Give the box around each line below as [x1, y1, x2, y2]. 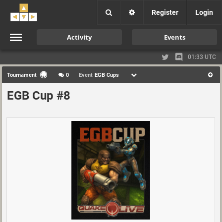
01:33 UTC [188, 54, 216, 60]
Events [164, 33, 185, 42]
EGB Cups [95, 71, 119, 78]
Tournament [7, 71, 37, 78]
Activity [67, 33, 92, 42]
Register [152, 8, 178, 16]
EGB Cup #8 [7, 89, 70, 103]
